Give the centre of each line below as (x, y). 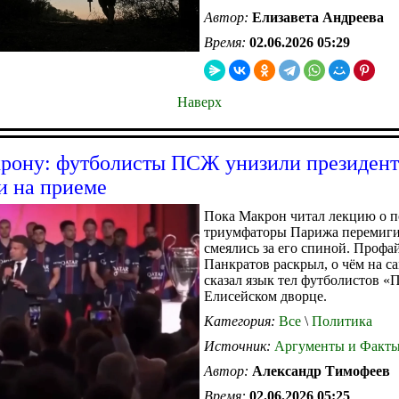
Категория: (241, 321)
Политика (340, 321)
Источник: (239, 346)
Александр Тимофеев (321, 370)
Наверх (199, 102)
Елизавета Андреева (318, 17)
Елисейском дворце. (265, 296)
